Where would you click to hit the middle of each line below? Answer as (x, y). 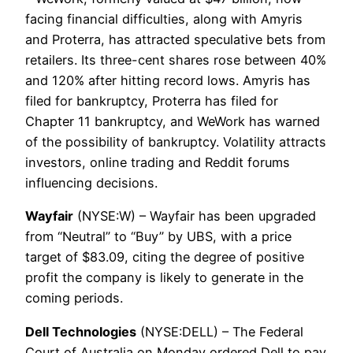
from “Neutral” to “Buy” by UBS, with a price (158, 237)
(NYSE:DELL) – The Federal (220, 331)
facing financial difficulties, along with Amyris (164, 19)
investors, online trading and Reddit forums (158, 162)
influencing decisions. (91, 182)
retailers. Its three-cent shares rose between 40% (176, 59)
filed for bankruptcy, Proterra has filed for (152, 100)
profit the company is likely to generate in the (164, 278)
